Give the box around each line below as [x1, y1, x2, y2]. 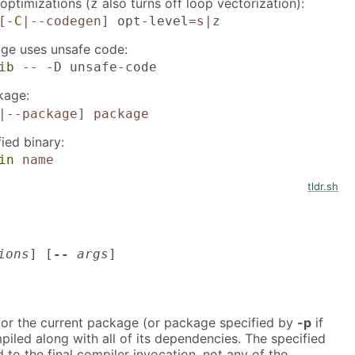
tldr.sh [307, 179, 338, 193]
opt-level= [109, 13, 197, 29]
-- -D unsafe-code [13, 59, 157, 75]
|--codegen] [21, 13, 109, 29]
